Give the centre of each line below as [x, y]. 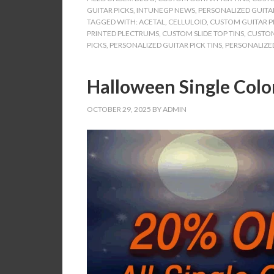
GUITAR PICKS [110, 10]
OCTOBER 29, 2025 [119, 109]
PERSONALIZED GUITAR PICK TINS [166, 45]
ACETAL [152, 22]
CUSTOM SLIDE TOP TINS [203, 33]
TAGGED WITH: [113, 22]
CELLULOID [187, 22]
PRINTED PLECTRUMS [123, 33]
